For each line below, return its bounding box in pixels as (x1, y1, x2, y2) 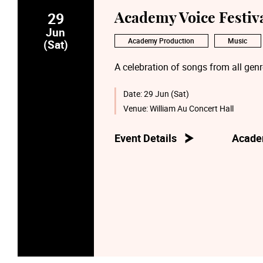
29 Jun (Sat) (144, 87, 190, 99)
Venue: (123, 102, 150, 114)
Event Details (114, 131, 177, 145)
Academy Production (128, 36, 195, 46)
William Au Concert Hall (150, 102, 234, 114)
